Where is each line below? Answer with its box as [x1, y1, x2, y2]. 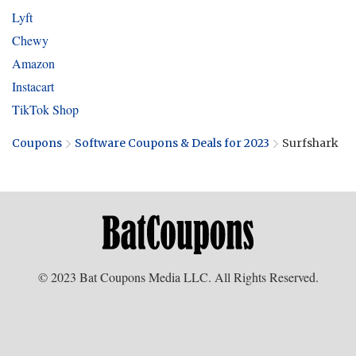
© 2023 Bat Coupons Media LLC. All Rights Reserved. [37, 269, 319, 285]
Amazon [12, 55, 55, 72]
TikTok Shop [12, 101, 79, 118]
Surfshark [282, 136, 339, 150]
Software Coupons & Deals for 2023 [75, 136, 269, 150]
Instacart [12, 78, 54, 95]
